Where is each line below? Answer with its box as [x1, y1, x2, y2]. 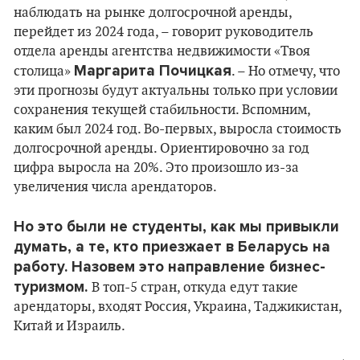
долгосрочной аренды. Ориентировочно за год [14, 141, 309, 157]
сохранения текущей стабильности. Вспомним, [14, 102, 310, 118]
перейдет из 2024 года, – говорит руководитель [14, 24, 313, 40]
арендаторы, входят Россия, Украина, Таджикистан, [14, 299, 342, 315]
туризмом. [14, 278, 92, 296]
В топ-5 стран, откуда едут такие [92, 280, 298, 296]
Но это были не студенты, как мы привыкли [14, 218, 339, 235]
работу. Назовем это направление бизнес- [14, 258, 325, 276]
